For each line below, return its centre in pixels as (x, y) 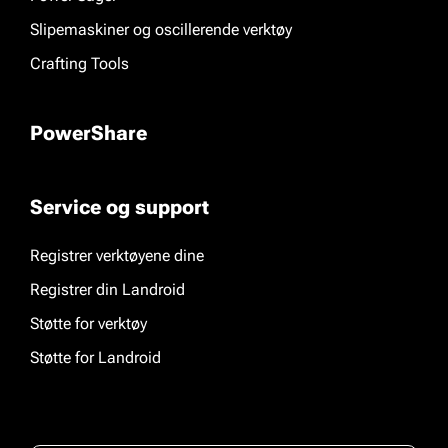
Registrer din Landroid (107, 289)
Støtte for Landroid (95, 357)
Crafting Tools (79, 63)
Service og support (119, 207)
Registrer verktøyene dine (117, 255)
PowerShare (88, 133)
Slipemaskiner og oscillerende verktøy (161, 29)
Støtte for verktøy (88, 323)
